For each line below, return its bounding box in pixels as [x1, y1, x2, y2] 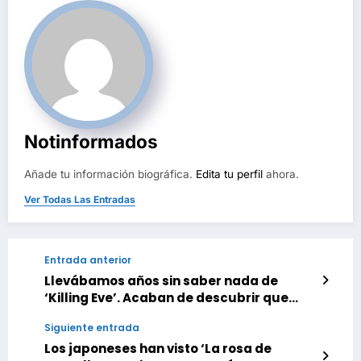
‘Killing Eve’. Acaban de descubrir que [44, 288, 288, 306]
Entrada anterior [44, 252, 131, 267]
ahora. [263, 167, 299, 180]
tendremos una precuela [44, 305, 208, 323]
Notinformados [24, 130, 158, 152]
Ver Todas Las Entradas [24, 193, 135, 205]
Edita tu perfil [196, 167, 263, 180]
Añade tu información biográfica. [24, 167, 196, 180]
